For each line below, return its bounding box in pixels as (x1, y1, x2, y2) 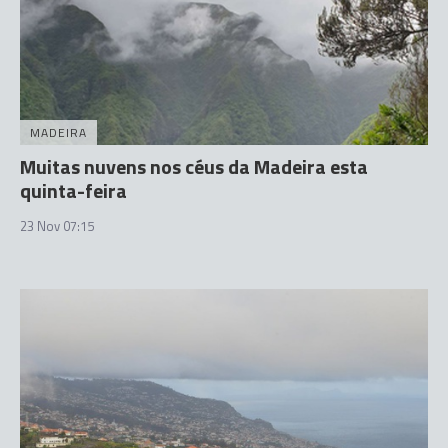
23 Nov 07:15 (20, 215, 94, 236)
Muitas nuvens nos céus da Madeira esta (20, 150, 368, 182)
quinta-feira (20, 174, 127, 206)
